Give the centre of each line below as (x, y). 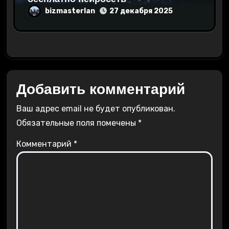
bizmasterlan (70, 11)
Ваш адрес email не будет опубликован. (96, 109)
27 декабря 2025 (141, 11)
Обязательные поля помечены (77, 123)
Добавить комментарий (101, 89)
